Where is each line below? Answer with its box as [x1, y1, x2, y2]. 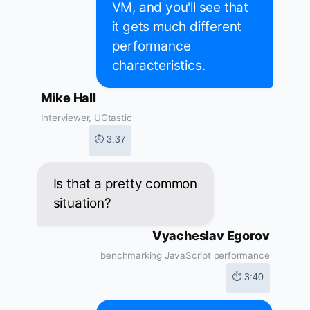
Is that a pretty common [53, 176, 197, 192]
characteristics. [111, 57, 206, 74]
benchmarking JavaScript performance [100, 250, 270, 262]
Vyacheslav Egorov [152, 228, 270, 244]
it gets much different [111, 19, 242, 35]
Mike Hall [40, 91, 96, 106]
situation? [53, 195, 111, 212]
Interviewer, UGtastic [40, 112, 132, 124]
